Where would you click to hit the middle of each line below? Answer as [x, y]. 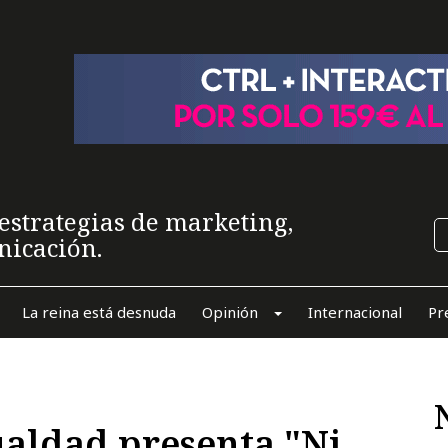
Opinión [229, 311]
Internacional [354, 311]
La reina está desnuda [98, 311]
